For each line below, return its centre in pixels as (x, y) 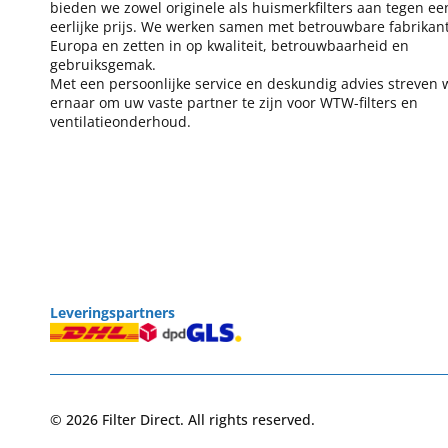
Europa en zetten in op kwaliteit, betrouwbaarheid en (229, 46)
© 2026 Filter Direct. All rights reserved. (182, 419)
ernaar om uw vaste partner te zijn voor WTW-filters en (234, 103)
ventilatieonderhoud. (120, 122)
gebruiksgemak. (103, 65)
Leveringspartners (112, 312)
